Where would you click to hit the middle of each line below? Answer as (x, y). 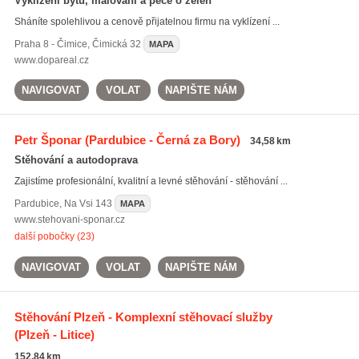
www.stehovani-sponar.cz (69, 220)
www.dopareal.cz (51, 60)
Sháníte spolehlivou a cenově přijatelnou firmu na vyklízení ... (147, 22)
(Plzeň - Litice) (54, 335)
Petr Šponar (48, 140)
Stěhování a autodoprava (76, 160)
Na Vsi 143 (88, 204)
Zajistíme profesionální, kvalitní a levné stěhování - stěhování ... (151, 181)
